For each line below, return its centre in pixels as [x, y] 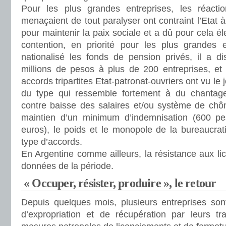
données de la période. [67, 166]
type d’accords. [52, 142]
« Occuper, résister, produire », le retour [120, 183]
